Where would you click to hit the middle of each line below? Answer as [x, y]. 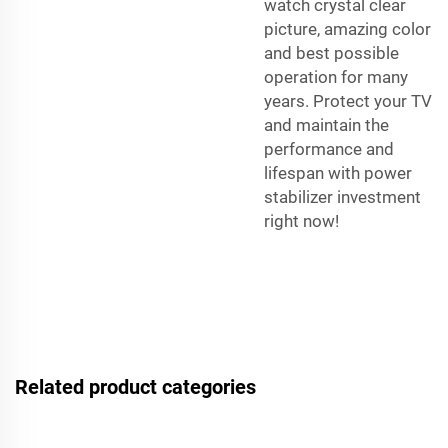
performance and [329, 148]
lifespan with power [338, 172]
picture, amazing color [347, 28]
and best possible [331, 52]
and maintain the [326, 124]
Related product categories [135, 386]
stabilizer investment [342, 196]
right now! [301, 220]
